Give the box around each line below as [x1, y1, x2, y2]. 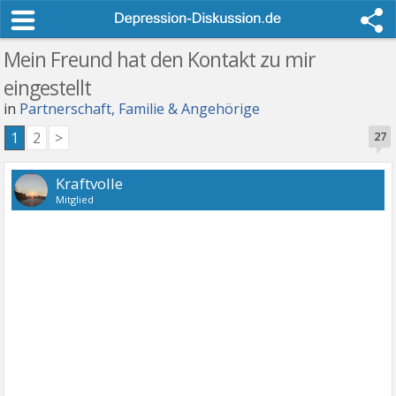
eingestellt [4, 73, 92, 102]
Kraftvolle [56, 173, 124, 194]
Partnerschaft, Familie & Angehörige [19, 99, 261, 118]
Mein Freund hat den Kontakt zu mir [4, 45, 316, 73]
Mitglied [56, 193, 95, 206]
